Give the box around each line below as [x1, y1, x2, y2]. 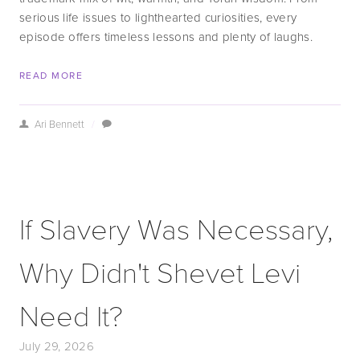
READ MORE [19, 68, 83, 82]
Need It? [19, 295, 123, 334]
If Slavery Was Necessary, [19, 208, 333, 247]
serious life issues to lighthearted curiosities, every [19, 9, 297, 26]
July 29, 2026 [19, 337, 94, 354]
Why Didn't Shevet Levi [19, 252, 301, 291]
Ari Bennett [34, 117, 84, 131]
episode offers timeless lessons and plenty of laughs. [19, 28, 313, 45]
